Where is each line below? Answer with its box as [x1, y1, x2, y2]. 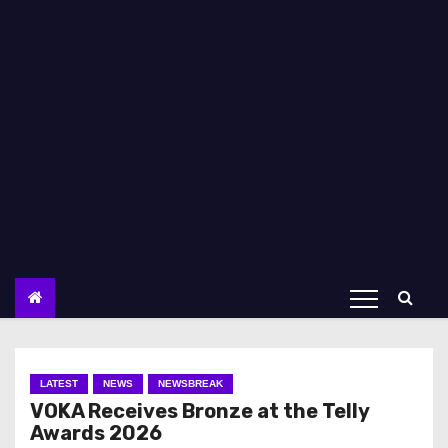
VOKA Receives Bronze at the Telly [30, 399, 369, 423]
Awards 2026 [30, 421, 162, 445]
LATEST [40, 378, 78, 389]
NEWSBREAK [158, 378, 223, 389]
